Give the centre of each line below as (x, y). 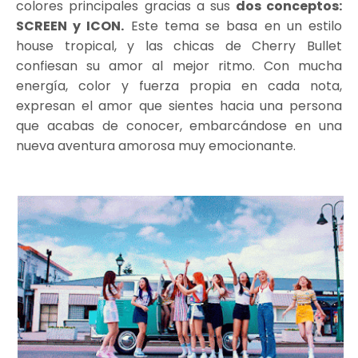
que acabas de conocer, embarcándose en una (179, 126)
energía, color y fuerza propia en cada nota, (179, 86)
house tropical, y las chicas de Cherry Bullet (179, 46)
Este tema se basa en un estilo (233, 26)
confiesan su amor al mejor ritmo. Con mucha (179, 66)
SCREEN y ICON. (70, 26)
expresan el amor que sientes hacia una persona (179, 106)
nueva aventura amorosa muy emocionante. (156, 146)
